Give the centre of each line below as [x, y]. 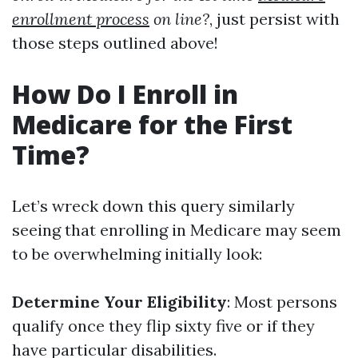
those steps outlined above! [115, 43]
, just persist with [274, 19]
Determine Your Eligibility [119, 302]
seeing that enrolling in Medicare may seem [177, 230]
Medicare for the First [152, 124]
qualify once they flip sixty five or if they [163, 326]
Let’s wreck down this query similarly [153, 206]
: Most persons [282, 302]
